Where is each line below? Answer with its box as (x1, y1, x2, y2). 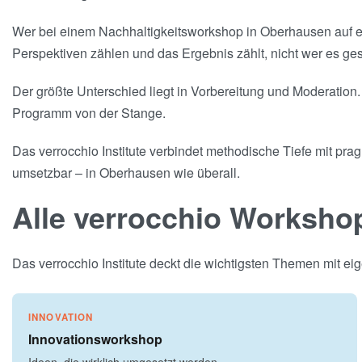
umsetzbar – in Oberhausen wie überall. (12, 163, 240, 182)
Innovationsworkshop (28, 330, 162, 348)
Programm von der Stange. (12, 103, 166, 122)
